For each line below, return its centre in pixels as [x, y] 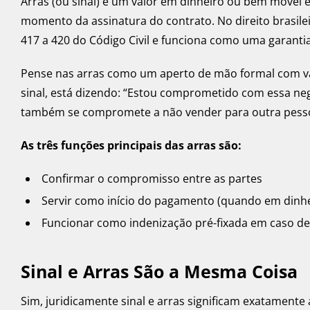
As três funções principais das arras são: [131, 146]
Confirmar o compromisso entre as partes [152, 179]
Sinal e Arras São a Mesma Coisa [159, 272]
